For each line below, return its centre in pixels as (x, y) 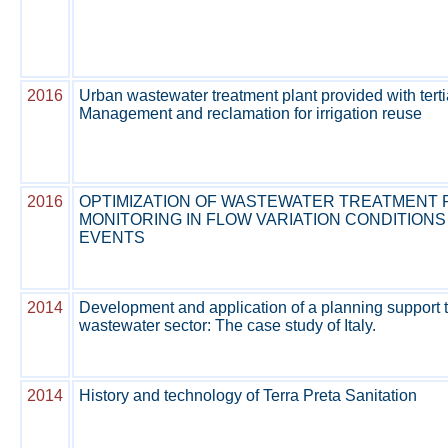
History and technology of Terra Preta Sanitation (248, 395)
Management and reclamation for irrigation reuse (250, 113)
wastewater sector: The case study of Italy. (227, 325)
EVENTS (112, 237)
